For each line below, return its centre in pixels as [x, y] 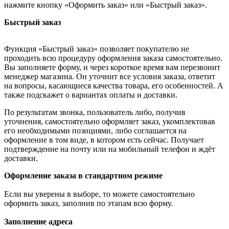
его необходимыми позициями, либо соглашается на [95, 130]
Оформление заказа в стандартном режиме [83, 175]
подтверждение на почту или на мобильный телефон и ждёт [110, 149]
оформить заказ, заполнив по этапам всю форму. [88, 203]
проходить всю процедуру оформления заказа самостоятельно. [113, 58]
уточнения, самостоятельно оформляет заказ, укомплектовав [110, 121]
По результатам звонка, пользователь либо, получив [95, 112]
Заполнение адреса [38, 221]
